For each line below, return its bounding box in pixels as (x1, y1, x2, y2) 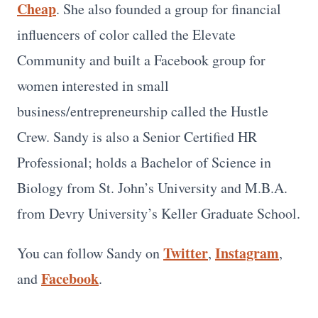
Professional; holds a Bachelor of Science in (17, 152, 271, 172)
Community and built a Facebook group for (17, 50, 265, 70)
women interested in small (17, 75, 169, 95)
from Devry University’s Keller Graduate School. (17, 203, 300, 223)
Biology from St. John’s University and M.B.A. (17, 177, 287, 197)
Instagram (215, 242, 279, 263)
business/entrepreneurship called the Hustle (17, 101, 268, 121)
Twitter (163, 242, 208, 263)
